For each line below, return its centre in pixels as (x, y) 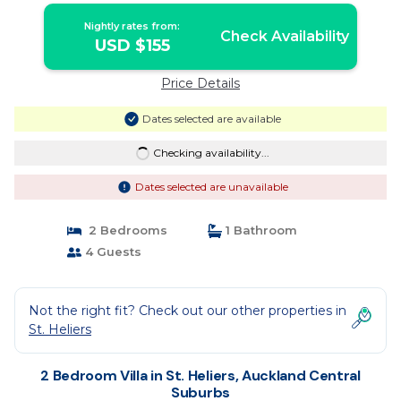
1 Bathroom (260, 230)
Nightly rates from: (132, 26)
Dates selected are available (211, 119)
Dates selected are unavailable (211, 187)
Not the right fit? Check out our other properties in (188, 311)
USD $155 (132, 46)
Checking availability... (211, 153)
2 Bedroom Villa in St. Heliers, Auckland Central (200, 375)
